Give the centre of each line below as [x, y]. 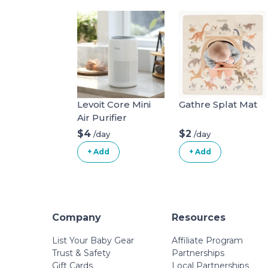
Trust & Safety [81, 253]
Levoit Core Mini [114, 104]
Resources [199, 217]
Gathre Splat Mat [218, 104]
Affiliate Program [207, 240]
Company [77, 217]
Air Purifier [102, 118]
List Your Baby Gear [93, 240]
